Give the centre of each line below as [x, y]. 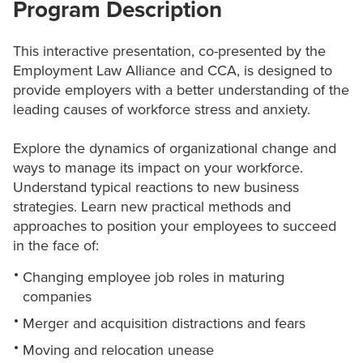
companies [57, 297]
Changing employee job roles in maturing [154, 278]
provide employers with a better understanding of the [181, 90]
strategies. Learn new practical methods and [152, 207]
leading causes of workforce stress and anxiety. [164, 110]
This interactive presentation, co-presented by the [169, 51]
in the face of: [58, 246]
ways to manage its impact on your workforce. [158, 168]
